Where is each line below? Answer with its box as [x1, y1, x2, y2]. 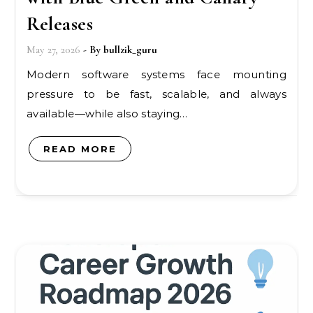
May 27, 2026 [27, 43, 80, 56]
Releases [27, 12, 93, 36]
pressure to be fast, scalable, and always [27, 87, 286, 101]
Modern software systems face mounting [27, 68, 38, 81]
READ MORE [43, 143, 117, 154]
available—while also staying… [27, 107, 188, 120]
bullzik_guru [103, 43, 157, 56]
